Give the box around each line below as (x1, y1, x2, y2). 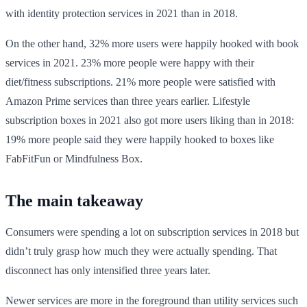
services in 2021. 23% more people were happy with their (5, 56, 254, 69)
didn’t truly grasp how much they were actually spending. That (5, 245, 277, 257)
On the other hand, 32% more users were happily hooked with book (5, 37, 299, 49)
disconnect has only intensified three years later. (5, 264, 210, 276)
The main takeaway (5, 191, 143, 210)
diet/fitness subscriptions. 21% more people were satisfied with (5, 75, 275, 88)
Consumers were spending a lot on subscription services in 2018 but (5, 225, 299, 238)
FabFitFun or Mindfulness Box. (5, 152, 143, 164)
